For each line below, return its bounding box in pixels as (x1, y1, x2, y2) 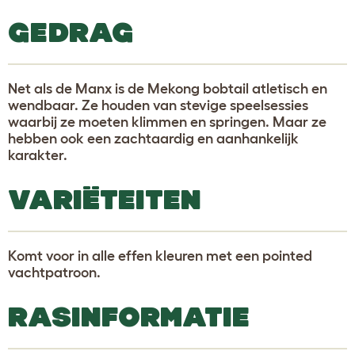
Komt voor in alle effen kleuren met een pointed (8, 247, 312, 264)
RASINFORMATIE (8, 300, 250, 332)
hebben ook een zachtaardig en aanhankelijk (8, 130, 299, 147)
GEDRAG (8, 16, 134, 48)
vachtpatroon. (8, 264, 101, 281)
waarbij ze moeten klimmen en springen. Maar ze (8, 113, 326, 130)
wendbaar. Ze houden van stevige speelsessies (8, 97, 308, 113)
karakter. (8, 147, 67, 163)
